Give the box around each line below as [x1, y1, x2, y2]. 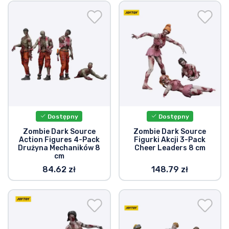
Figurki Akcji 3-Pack [134, 135, 206, 144]
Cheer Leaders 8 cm [134, 143, 205, 152]
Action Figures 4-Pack [18, 135, 100, 144]
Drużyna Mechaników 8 [18, 143, 101, 152]
